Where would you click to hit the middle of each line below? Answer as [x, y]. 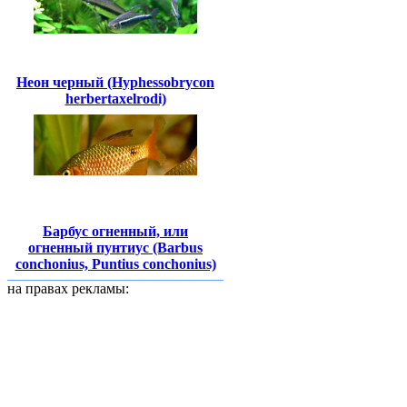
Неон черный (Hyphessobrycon [115, 82]
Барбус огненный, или [115, 231]
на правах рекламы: [68, 288]
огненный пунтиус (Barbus [115, 247]
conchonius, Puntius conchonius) [115, 263]
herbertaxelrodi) [115, 98]
